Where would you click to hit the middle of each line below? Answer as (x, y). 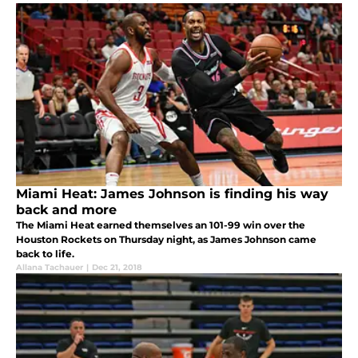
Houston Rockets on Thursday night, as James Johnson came (166, 239)
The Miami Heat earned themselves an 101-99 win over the (161, 225)
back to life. (45, 253)
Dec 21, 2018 (117, 267)
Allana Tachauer (50, 267)
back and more (66, 209)
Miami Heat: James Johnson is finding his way (172, 193)
